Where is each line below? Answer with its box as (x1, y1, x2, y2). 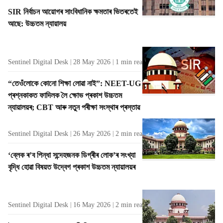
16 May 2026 (73, 201, 111, 209)
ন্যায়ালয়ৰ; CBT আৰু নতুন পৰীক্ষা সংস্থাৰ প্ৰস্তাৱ (8, 103, 140, 111)
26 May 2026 (73, 129, 111, 137)
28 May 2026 (73, 58, 111, 66)
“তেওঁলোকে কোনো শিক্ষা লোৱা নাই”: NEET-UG (8, 79, 141, 88)
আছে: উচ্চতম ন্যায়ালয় (8, 19, 66, 28)
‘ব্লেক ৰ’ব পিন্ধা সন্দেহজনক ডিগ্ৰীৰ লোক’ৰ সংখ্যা (8, 150, 135, 159)
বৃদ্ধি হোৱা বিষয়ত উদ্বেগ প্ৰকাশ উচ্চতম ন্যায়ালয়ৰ (8, 162, 135, 171)
